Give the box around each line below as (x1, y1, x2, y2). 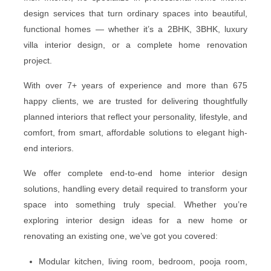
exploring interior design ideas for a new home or (24, 215, 247, 225)
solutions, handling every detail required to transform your (24, 183, 247, 194)
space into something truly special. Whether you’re (24, 199, 247, 209)
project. (24, 55, 52, 65)
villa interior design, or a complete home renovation (24, 39, 247, 50)
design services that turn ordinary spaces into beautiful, (24, 8, 247, 18)
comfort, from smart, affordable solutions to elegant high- (24, 127, 247, 137)
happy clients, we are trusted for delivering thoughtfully (24, 96, 247, 106)
